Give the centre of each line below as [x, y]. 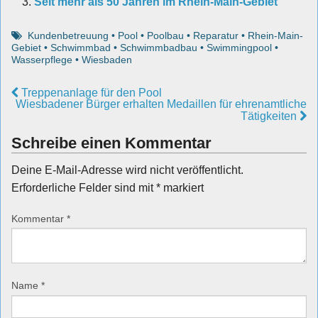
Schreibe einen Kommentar [111, 143]
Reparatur [216, 35]
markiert [182, 187]
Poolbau [166, 35]
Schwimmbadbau [159, 47]
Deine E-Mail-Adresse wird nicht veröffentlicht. [127, 170]
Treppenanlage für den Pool [90, 92]
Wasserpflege [42, 59]
